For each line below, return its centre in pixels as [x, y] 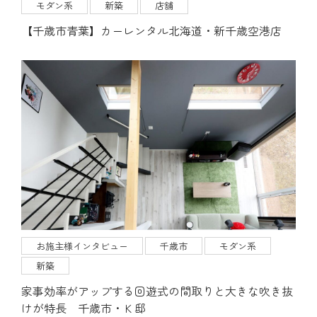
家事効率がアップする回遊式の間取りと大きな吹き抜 [157, 291]
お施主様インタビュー [82, 246]
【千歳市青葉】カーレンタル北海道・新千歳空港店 [151, 30]
